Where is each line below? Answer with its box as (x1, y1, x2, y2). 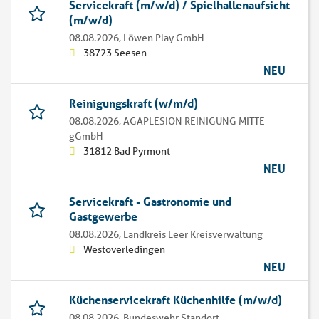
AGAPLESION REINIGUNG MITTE (123, 115, 265, 128)
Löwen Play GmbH (123, 31, 204, 45)
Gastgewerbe (69, 209, 137, 224)
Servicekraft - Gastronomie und (69, 194, 231, 209)
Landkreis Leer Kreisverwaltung (123, 228, 263, 241)
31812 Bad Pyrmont (83, 145, 170, 158)
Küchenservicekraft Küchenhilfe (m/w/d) (69, 292, 282, 308)
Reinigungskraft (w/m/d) (69, 95, 198, 111)
